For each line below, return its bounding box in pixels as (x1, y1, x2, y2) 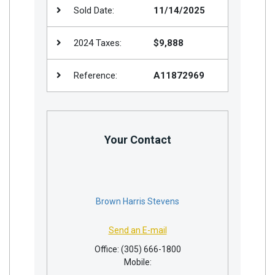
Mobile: (123, 257, 152, 267)
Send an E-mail (108, 225, 167, 235)
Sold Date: (71, 5, 114, 16)
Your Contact (104, 133, 171, 146)
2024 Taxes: (71, 37, 122, 48)
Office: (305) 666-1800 (94, 244, 181, 254)
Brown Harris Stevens (96, 196, 179, 206)
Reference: (71, 70, 117, 81)
